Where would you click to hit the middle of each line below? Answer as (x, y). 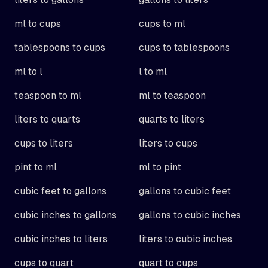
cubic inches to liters (61, 239)
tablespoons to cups (60, 48)
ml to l (28, 71)
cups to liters (44, 143)
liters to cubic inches (185, 239)
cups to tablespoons (184, 48)
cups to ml (162, 24)
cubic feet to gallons (60, 191)
